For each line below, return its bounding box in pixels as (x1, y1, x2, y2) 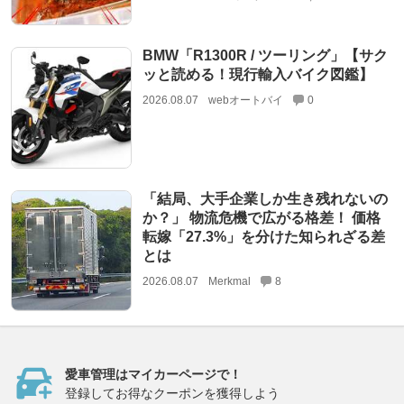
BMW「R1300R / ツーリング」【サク (142, 48, 388, 64)
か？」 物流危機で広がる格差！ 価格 (142, 209, 381, 225)
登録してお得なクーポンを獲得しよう (65, 386, 280, 401)
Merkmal (207, 274, 251, 288)
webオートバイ (207, 94, 283, 107)
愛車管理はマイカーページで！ (65, 367, 242, 382)
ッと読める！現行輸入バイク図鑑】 (142, 67, 373, 83)
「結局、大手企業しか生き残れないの (142, 190, 388, 207)
